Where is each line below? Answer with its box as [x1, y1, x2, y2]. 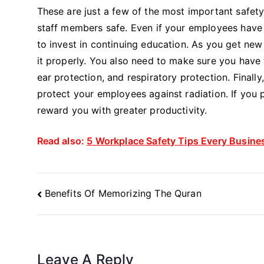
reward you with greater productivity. [37, 104, 207, 116]
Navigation [36, 197, 108, 214]
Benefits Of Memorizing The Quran [44, 187, 202, 200]
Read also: [37, 134, 87, 147]
